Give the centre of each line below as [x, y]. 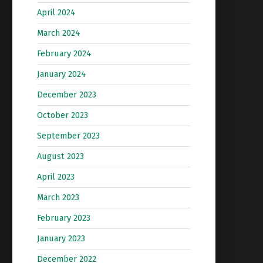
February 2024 [64, 54]
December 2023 [66, 95]
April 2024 [56, 13]
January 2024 [61, 74]
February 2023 [63, 218]
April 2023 [55, 177]
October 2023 [62, 115]
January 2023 [61, 239]
